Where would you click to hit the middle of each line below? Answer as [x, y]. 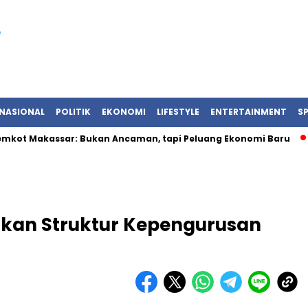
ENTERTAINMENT [249, 112]
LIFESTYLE [178, 112]
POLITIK [73, 112]
